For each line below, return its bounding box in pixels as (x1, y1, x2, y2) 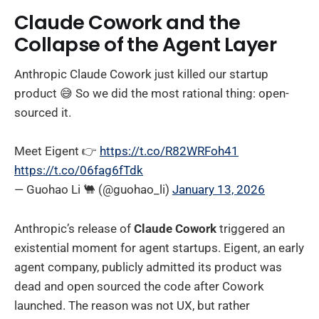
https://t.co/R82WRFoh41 (100, 144, 239, 159)
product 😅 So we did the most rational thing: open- (14, 86, 289, 101)
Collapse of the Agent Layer (14, 30, 277, 58)
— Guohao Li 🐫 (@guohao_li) (14, 182, 172, 197)
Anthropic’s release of (14, 221, 134, 236)
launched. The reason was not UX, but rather (14, 298, 250, 313)
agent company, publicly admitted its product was (14, 259, 282, 274)
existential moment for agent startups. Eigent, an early (14, 240, 304, 255)
